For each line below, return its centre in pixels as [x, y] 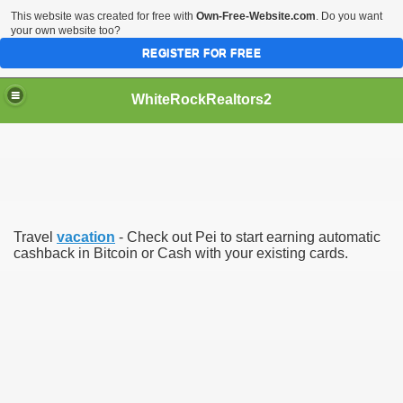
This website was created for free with [103, 16]
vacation [86, 237]
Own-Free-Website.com [256, 16]
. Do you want [349, 16]
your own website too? [66, 31]
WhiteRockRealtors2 [201, 99]
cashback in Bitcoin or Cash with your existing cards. [181, 253]
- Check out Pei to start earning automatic [248, 237]
